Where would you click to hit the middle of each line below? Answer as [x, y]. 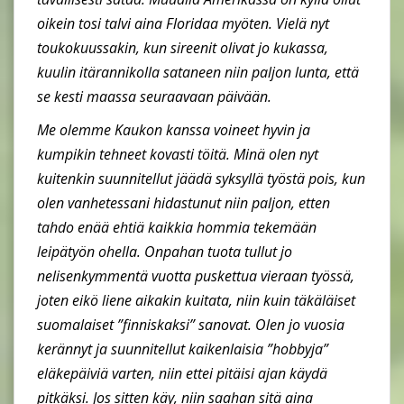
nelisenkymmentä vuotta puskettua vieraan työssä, [196, 275]
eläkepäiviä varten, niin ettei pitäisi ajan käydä [182, 373]
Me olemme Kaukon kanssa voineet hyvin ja [174, 129]
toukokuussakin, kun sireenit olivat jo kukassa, [183, 47]
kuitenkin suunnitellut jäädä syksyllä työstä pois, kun [201, 178]
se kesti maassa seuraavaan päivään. [154, 96]
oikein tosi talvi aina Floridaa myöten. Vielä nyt [183, 23]
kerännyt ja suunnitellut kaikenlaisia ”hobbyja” [183, 349]
